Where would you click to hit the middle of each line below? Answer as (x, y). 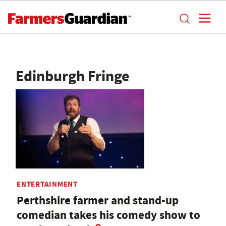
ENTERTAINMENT (47, 184)
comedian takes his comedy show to (108, 215)
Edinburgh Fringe (73, 76)
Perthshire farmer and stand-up (98, 201)
